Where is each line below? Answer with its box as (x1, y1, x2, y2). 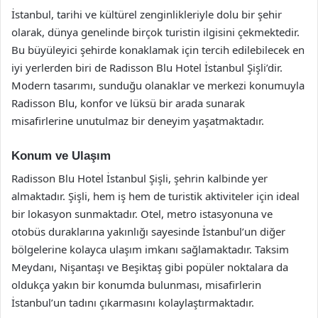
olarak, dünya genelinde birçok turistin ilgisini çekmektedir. (11, 24, 300, 39)
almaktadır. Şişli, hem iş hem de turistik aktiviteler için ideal (11, 189, 300, 203)
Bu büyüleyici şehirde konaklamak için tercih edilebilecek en (11, 42, 305, 57)
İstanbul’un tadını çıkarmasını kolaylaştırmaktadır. (11, 295, 254, 309)
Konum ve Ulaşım (11, 148, 111, 163)
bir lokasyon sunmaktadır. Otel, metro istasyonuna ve (11, 207, 273, 221)
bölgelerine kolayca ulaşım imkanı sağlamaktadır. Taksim (11, 242, 289, 256)
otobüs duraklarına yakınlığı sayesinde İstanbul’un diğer (11, 224, 285, 238)
